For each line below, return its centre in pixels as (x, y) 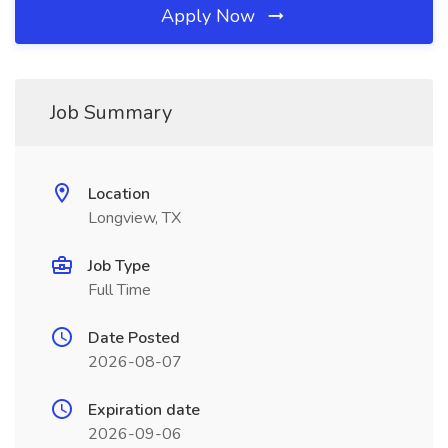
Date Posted (134, 338)
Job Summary (111, 112)
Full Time (119, 290)
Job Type (119, 266)
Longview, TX (134, 218)
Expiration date (144, 410)
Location (119, 194)
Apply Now (210, 16)
